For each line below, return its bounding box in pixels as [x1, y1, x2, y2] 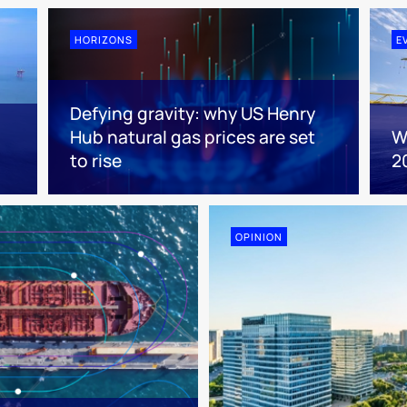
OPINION [235, 230, 283, 244]
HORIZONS [74, 32, 133, 46]
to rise [69, 149, 122, 174]
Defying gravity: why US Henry [69, 102, 315, 126]
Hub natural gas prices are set [69, 125, 315, 150]
